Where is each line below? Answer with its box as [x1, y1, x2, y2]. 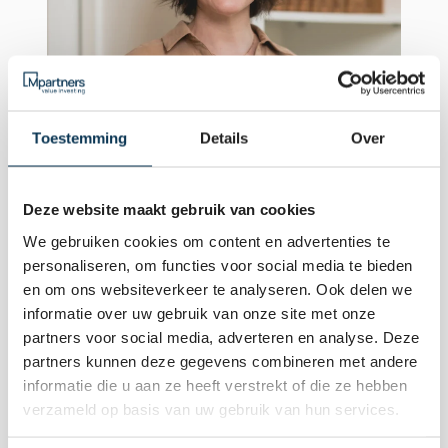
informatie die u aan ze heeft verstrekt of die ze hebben [23, 376, 407, 393]
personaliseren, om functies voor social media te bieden [23, 256, 413, 273]
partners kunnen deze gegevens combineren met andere [23, 352, 418, 369]
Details [199, 129, 249, 147]
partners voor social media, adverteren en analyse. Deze [23, 328, 420, 345]
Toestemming [32, 129, 128, 147]
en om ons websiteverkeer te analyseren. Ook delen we [23, 280, 412, 297]
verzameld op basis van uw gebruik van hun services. [23, 400, 400, 417]
